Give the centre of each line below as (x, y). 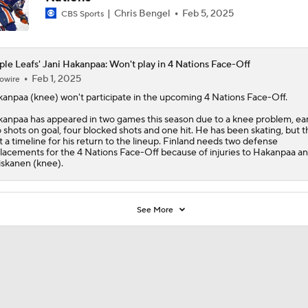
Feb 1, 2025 (56, 79)
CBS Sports (82, 14)
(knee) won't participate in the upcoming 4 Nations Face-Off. (157, 97)
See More (156, 210)
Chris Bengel (142, 13)
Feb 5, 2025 (208, 13)
